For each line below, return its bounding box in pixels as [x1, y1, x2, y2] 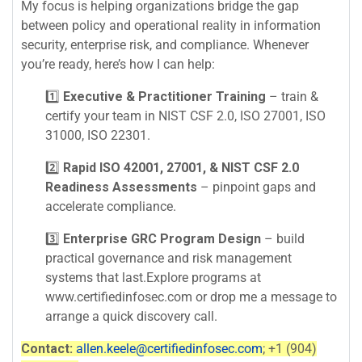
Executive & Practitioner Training [63, 89, 266, 105]
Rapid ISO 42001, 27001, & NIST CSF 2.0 [63, 160, 299, 176]
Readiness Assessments [45, 179, 197, 196]
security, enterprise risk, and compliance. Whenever [21, 37, 309, 53]
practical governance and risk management [45, 250, 292, 267]
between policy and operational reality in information [21, 18, 321, 34]
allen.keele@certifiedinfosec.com [76, 341, 263, 357]
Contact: [21, 341, 73, 357]
